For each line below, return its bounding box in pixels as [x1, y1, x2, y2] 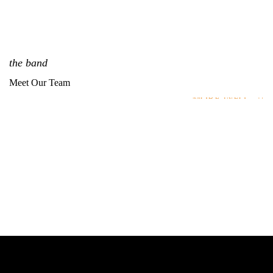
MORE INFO [192, 93, 247, 104]
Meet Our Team [9, 77, 70, 88]
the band [9, 57, 48, 69]
